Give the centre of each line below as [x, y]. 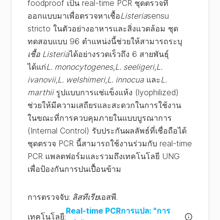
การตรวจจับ [48, 197]
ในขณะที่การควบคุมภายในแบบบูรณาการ [100, 118]
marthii [41, 92]
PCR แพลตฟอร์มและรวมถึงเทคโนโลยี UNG [104, 156]
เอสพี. [108, 197]
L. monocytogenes [80, 67]
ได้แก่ [37, 67]
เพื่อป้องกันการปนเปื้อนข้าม [74, 169]
